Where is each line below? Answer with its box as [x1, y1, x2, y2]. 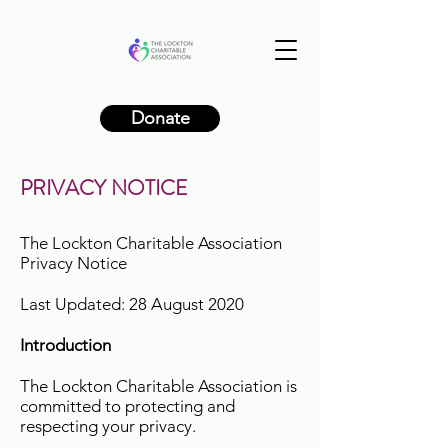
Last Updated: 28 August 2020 [20, 294, 244, 314]
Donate [130, 107, 190, 129]
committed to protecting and [20, 396, 235, 416]
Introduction [20, 335, 111, 355]
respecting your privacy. [20, 416, 196, 436]
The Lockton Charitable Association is [20, 376, 297, 396]
